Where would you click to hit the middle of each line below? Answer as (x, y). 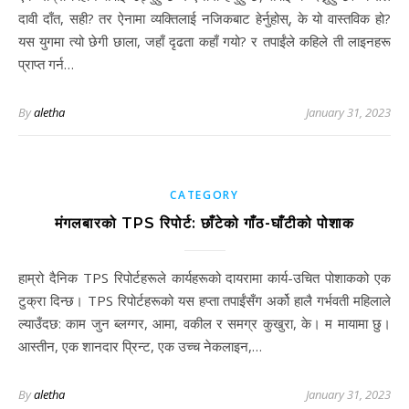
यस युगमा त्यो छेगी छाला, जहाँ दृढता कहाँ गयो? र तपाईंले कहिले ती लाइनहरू (204, 41)
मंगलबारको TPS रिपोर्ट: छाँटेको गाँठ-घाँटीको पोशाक (204, 223)
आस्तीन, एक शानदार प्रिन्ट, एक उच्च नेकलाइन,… (140, 346)
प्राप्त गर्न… (46, 64)
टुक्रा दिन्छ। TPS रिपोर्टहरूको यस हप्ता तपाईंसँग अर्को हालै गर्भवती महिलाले (204, 300)
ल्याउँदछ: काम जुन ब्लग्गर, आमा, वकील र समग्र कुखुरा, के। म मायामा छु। (204, 323)
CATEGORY (204, 195)
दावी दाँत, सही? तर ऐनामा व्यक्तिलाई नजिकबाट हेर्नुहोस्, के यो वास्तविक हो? (204, 18)
